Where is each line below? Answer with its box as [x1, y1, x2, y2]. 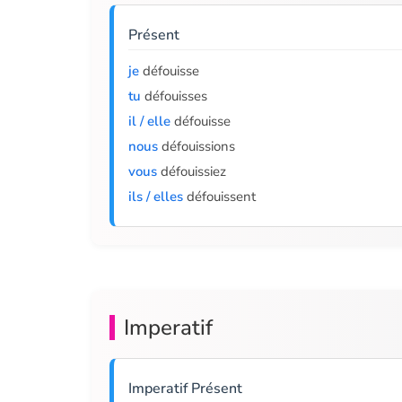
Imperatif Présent [128, 379, 242, 398]
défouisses [141, 87, 207, 105]
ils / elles [128, 188, 183, 205]
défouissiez [157, 162, 226, 180]
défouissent [183, 188, 256, 205]
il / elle [128, 112, 170, 130]
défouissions [158, 137, 235, 155]
